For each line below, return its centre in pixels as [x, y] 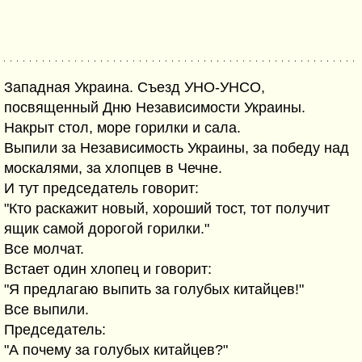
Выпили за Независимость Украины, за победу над [177, 148]
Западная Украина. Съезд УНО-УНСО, [135, 87]
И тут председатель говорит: [101, 188]
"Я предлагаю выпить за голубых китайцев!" [154, 289]
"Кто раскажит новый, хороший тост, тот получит [167, 208]
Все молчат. [44, 249]
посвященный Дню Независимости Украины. [155, 107]
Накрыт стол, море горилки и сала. [122, 128]
